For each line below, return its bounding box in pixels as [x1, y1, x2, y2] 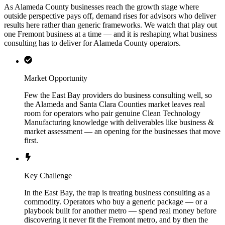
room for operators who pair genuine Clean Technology [24, 109, 200, 118]
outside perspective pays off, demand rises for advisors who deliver [4, 12, 216, 21]
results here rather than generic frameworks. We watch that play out [4, 21, 217, 30]
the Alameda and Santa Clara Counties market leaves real [24, 100, 205, 109]
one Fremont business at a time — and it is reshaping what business [4, 30, 217, 39]
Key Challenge [24, 171, 72, 180]
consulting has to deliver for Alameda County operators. [4, 39, 181, 48]
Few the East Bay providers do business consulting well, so [24, 91, 212, 100]
